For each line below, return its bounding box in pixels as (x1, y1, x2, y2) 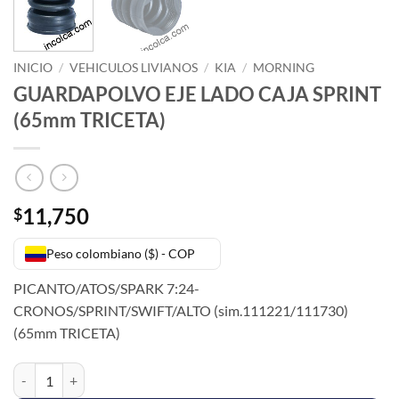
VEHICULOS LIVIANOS (69, 60, 199, 75)
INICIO (13, 60, 53, 75)
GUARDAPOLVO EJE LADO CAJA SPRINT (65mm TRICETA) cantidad (12, 364, 394, 380)
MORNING (253, 60, 315, 75)
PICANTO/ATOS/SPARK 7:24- (13, 280, 199, 297)
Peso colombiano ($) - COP (46, 246, 195, 262)
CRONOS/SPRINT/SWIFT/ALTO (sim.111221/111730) (13, 302, 348, 320)
